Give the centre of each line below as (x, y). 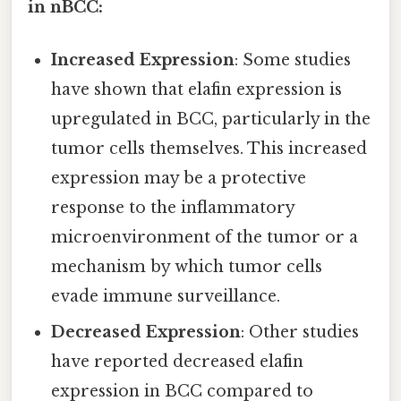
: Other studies (300, 333)
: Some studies (293, 60)
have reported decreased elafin (178, 362)
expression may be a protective (179, 179)
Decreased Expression (146, 333)
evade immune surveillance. (166, 297)
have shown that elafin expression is (197, 90)
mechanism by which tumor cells (187, 267)
